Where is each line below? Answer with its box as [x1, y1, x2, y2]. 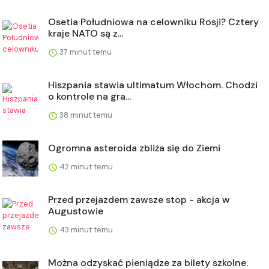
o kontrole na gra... [48, 90, 131, 103]
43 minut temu [58, 225, 113, 235]
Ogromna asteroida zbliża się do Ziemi [48, 142, 220, 154]
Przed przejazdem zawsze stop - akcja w [48, 193, 230, 206]
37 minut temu [58, 47, 112, 57]
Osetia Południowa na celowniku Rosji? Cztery [48, 16, 259, 28]
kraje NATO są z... [48, 27, 123, 40]
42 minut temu [58, 162, 113, 172]
